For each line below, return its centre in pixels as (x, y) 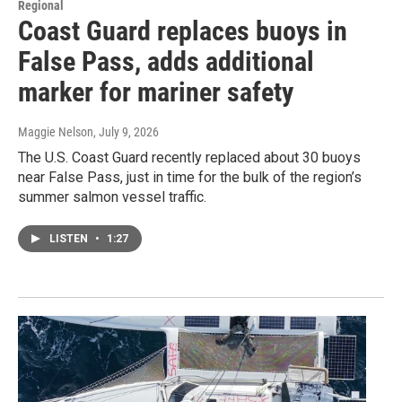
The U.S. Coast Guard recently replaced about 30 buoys (189, 157)
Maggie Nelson (56, 131)
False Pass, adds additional (166, 61)
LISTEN (70, 238)
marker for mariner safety (156, 92)
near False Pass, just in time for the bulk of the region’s (190, 177)
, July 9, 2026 (126, 131)
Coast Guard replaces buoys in (183, 31)
